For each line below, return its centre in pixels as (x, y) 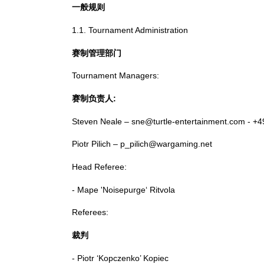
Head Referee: (99, 167)
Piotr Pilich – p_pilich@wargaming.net (142, 144)
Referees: (90, 212)
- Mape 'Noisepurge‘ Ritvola (123, 189)
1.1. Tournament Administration (130, 30)
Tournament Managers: (115, 76)
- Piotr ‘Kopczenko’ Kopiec (120, 258)
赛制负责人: (94, 99)
